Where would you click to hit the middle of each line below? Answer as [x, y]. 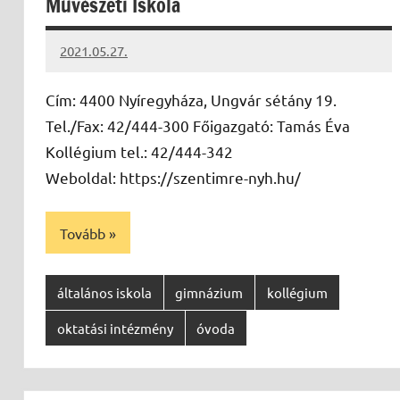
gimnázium [209, 292]
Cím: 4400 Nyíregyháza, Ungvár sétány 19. [191, 100]
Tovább [83, 233]
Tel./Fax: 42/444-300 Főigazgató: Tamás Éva [198, 126]
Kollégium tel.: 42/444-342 [139, 152]
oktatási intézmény [115, 328]
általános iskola [104, 292]
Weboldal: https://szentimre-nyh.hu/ [173, 178]
